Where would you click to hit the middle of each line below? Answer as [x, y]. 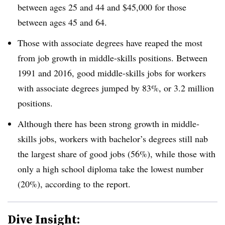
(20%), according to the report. [74, 184]
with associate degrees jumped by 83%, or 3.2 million [116, 88]
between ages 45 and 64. [62, 22]
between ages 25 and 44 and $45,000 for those [102, 7]
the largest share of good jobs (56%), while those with [117, 153]
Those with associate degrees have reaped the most [110, 42]
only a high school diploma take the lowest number [110, 168]
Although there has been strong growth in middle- [108, 123]
